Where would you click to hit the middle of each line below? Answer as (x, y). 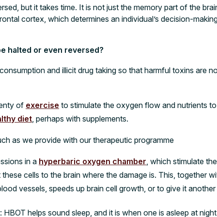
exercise (42, 105)
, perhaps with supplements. (80, 118)
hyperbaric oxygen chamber (93, 161)
